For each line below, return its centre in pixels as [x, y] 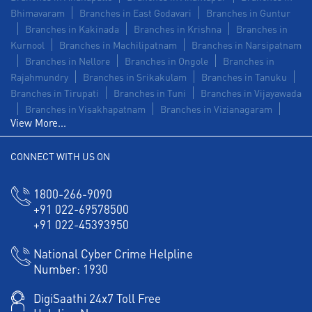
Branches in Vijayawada [251, 92]
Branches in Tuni [150, 92]
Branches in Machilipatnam [118, 44]
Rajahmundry [39, 76]
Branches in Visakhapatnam [85, 108]
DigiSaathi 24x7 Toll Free [97, 298]
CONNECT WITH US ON [60, 156]
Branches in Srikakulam [135, 76]
